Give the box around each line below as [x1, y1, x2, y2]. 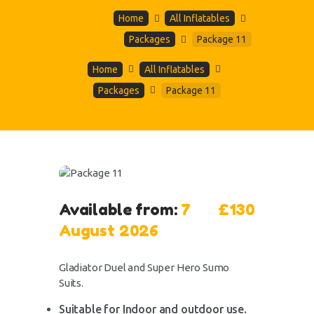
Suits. [59, 276, 83, 289]
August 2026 [59, 221, 159, 240]
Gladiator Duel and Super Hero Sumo [59, 261, 230, 273]
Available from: [59, 200, 182, 219]
